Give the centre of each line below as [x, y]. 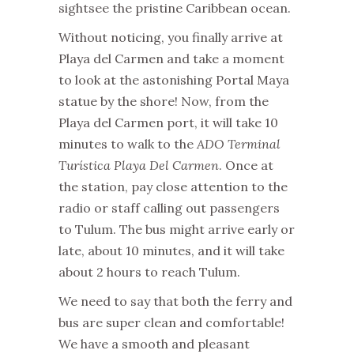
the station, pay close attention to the [173, 186]
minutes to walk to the [128, 143]
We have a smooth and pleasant [154, 343]
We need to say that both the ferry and [175, 301]
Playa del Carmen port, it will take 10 [168, 122]
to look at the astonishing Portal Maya [174, 79]
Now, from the [225, 101]
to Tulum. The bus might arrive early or [177, 229]
